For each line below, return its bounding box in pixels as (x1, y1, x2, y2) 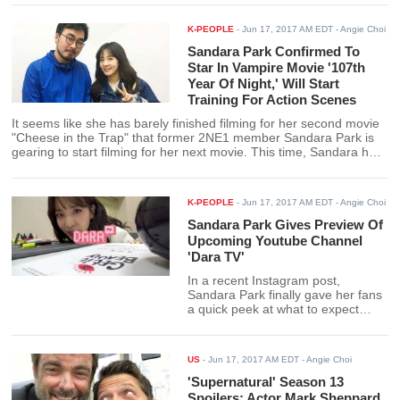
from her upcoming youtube (187, 317, 345, 331)
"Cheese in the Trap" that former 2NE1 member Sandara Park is (12, 131, 375, 146)
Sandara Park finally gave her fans (187, 288, 383, 303)
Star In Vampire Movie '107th (187, 60, 366, 76)
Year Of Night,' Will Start (187, 76, 340, 92)
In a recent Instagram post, (187, 274, 341, 288)
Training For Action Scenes (187, 92, 357, 108)
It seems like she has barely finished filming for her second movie (12, 117, 380, 131)
